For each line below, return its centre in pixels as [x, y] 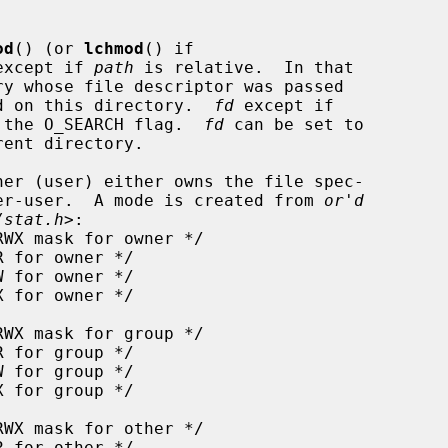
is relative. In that [244, 67]
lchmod [114, 48]
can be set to [294, 124]
